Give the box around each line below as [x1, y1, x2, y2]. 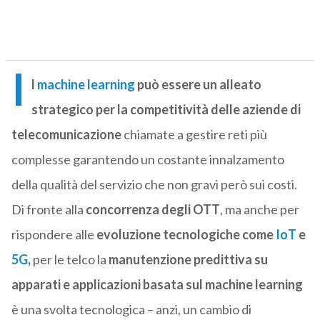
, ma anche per [219, 201, 299, 218]
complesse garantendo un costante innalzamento [11, 151, 284, 168]
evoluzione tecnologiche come [96, 226, 276, 243]
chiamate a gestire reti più [121, 126, 267, 143]
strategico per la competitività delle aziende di [31, 101, 301, 118]
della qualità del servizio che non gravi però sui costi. [11, 176, 297, 193]
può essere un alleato [134, 76, 261, 93]
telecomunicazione [11, 126, 121, 143]
